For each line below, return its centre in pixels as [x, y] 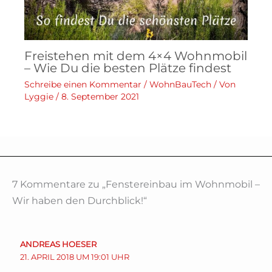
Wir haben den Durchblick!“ [80, 200]
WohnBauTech [180, 84]
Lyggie [40, 96]
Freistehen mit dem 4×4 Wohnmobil [136, 56]
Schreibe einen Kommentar [83, 84]
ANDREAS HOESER [58, 244]
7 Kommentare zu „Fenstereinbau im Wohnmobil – [136, 184]
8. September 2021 [100, 96]
